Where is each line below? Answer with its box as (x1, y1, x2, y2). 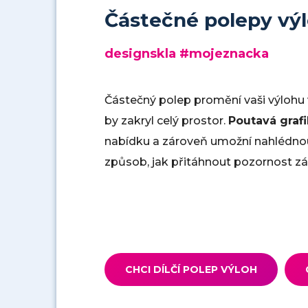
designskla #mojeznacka (104, 46, 269, 61)
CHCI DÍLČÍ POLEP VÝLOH (125, 263, 257, 276)
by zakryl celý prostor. (104, 114, 228, 127)
